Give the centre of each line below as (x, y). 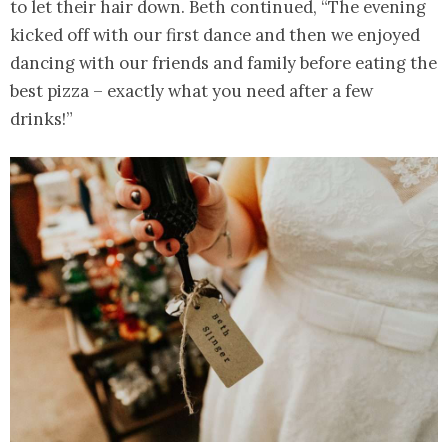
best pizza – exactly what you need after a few (191, 90)
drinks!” (41, 118)
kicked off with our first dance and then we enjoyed (215, 34)
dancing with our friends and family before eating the (223, 62)
